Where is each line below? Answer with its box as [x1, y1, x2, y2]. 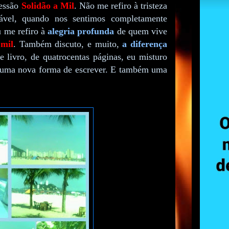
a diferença [122, 39, 168, 50]
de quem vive [114, 26, 168, 37]
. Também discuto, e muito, [13, 39, 123, 50]
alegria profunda [48, 26, 114, 37]
